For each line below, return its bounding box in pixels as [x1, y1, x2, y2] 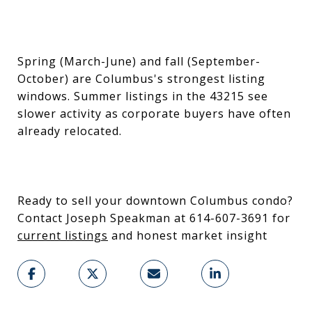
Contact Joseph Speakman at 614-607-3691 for [17, 210, 290, 226]
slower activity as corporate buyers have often [17, 106, 291, 121]
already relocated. [17, 123, 122, 139]
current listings [17, 228, 108, 243]
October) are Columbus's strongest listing [17, 71, 265, 86]
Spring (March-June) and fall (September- [17, 54, 260, 69]
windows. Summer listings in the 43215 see [17, 88, 268, 104]
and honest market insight [108, 228, 267, 243]
